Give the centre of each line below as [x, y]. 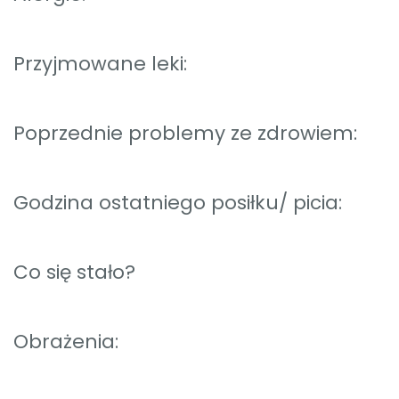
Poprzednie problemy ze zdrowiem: [185, 134]
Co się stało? [74, 273]
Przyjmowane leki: [100, 64]
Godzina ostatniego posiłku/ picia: [178, 203]
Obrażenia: [66, 342]
